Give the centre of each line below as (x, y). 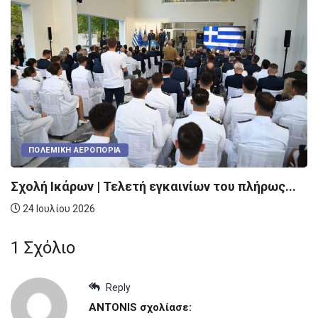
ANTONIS (113, 308)
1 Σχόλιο (43, 248)
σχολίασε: (166, 308)
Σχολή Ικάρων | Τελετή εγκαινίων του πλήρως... (153, 186)
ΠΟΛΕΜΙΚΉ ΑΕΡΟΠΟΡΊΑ (75, 150)
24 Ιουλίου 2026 (58, 208)
